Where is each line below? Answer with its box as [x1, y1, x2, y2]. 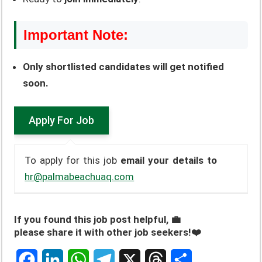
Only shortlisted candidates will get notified [23, 61, 225, 73]
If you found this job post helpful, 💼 [14, 213, 181, 226]
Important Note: [23, 27, 129, 43]
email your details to [120, 154, 218, 167]
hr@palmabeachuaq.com [25, 171, 135, 183]
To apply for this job [25, 154, 121, 167]
